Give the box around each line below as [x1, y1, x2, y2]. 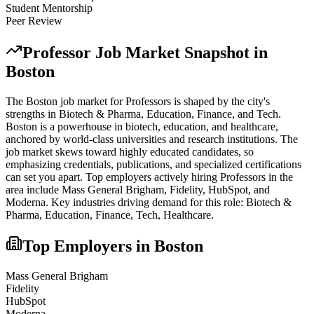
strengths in [6, 107, 59, 120]
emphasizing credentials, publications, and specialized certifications [6, 158, 301, 170]
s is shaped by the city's [167, 95, 270, 107]
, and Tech [232, 107, 278, 120]
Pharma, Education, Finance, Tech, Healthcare [6, 208, 211, 221]
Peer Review [6, 14, 62, 27]
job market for [57, 95, 125, 107]
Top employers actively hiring [86, 170, 220, 183]
